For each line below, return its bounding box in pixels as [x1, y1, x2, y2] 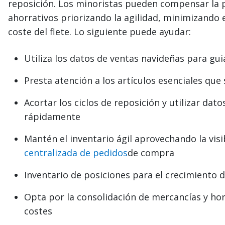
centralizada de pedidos [24, 146, 128, 159]
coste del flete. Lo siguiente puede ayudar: [8, 25, 191, 38]
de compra [128, 146, 174, 159]
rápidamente [24, 110, 80, 123]
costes [24, 204, 52, 217]
